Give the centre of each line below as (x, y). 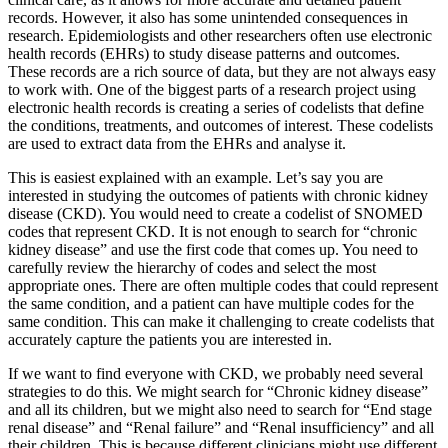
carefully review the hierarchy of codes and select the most (192, 267)
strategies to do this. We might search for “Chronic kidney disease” (218, 391)
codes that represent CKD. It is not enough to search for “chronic (212, 231)
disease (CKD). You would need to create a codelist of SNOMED (215, 213)
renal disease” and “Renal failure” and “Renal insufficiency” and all (221, 427)
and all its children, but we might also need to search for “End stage (220, 409)
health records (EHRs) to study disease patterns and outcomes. (204, 53)
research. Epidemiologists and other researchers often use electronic (220, 35)
